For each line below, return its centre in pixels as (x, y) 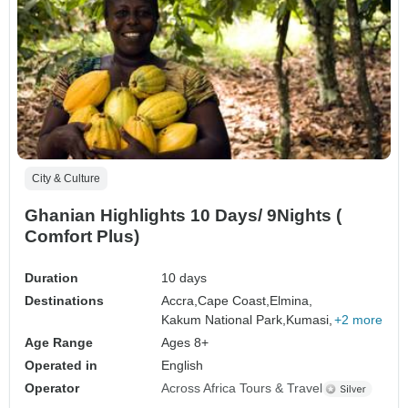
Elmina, (291, 301)
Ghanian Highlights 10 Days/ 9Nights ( (183, 216)
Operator (52, 388)
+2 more (359, 320)
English (183, 366)
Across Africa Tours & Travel (242, 388)
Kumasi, (310, 320)
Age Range (59, 343)
